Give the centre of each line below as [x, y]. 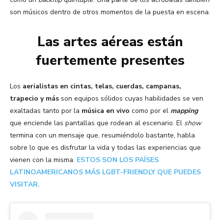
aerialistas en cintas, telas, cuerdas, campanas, [102, 86]
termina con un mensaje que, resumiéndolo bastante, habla [102, 136]
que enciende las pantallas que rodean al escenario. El [97, 123]
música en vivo [107, 111]
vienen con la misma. [43, 160]
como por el [151, 111]
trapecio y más [34, 99]
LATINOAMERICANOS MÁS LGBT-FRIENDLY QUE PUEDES [105, 172]
